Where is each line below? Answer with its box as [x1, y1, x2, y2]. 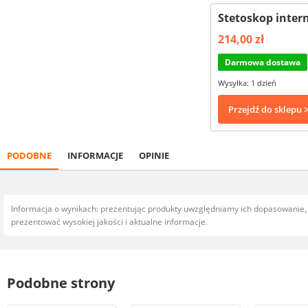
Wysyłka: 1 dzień [218, 78, 276, 88]
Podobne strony [7, 274, 115, 292]
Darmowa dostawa [225, 56, 300, 68]
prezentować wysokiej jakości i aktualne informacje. [11, 216, 208, 228]
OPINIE [139, 149, 169, 162]
